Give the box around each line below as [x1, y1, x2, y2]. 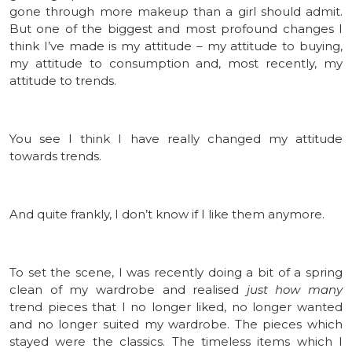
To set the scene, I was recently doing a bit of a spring [9, 264, 343, 280]
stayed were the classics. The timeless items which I [9, 333, 343, 349]
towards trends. [9, 148, 101, 163]
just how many [246, 281, 343, 297]
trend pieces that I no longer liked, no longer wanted [9, 299, 343, 314]
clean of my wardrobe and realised [9, 281, 247, 297]
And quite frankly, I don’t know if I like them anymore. [9, 206, 324, 222]
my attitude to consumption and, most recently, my [9, 55, 343, 71]
